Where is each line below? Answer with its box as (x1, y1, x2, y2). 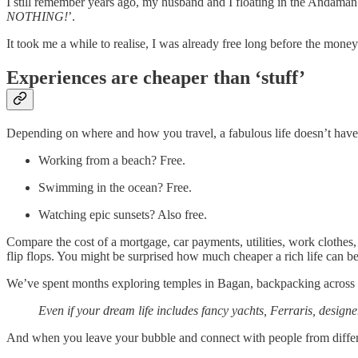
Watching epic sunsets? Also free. (38, 208, 207, 222)
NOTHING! (6, 10, 68, 24)
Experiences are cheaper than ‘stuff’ (6, 67, 305, 89)
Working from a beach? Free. (38, 153, 185, 168)
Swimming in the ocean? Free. (38, 181, 192, 195)
